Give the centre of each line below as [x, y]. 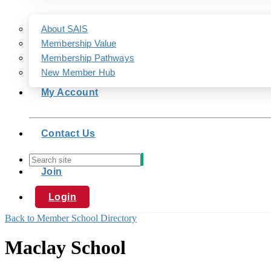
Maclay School [65, 248]
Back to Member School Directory [71, 218]
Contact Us [68, 133]
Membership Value [79, 43]
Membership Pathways [88, 58]
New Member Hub [78, 72]
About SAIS [65, 29]
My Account [70, 92]
